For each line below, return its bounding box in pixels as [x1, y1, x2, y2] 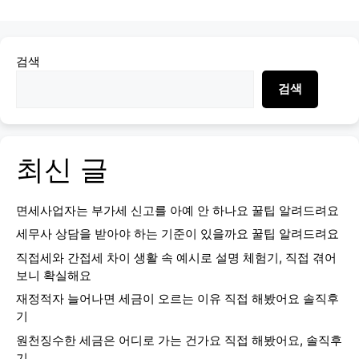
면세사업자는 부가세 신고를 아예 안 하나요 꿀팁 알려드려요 [16, 202, 339, 218]
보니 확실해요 [16, 267, 91, 283]
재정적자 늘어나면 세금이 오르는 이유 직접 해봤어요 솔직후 [16, 291, 339, 307]
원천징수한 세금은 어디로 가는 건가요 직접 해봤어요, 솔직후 [16, 333, 342, 349]
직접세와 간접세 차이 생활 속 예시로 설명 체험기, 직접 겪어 [16, 249, 337, 265]
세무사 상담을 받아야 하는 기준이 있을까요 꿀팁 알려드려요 [16, 226, 339, 242]
